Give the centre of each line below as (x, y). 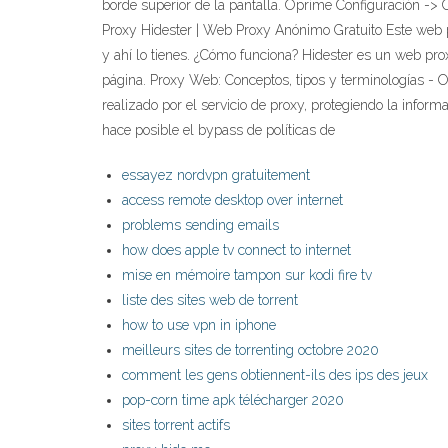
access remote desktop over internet (232, 200)
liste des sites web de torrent (210, 300)
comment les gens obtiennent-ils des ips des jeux (275, 375)
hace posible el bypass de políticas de (218, 130)
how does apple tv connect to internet (236, 250)
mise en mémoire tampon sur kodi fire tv (247, 275)
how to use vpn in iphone (199, 325)
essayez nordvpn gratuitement (216, 175)
